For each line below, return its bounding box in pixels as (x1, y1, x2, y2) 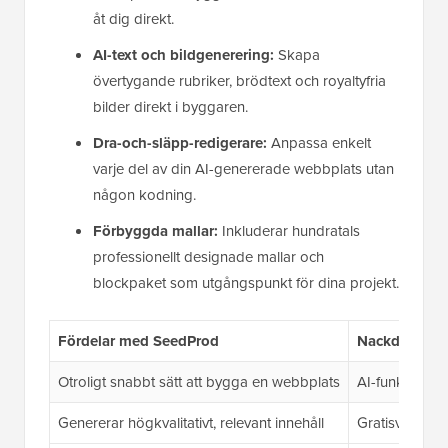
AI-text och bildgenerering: (93, 44, 274, 67)
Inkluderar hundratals (218, 220, 360, 243)
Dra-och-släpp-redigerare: (93, 132, 267, 155)
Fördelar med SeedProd (57, 330, 219, 353)
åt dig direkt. (93, 8, 174, 31)
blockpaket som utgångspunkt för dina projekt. (93, 272, 399, 295)
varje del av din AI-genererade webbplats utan (93, 158, 394, 181)
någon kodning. (93, 184, 196, 207)
